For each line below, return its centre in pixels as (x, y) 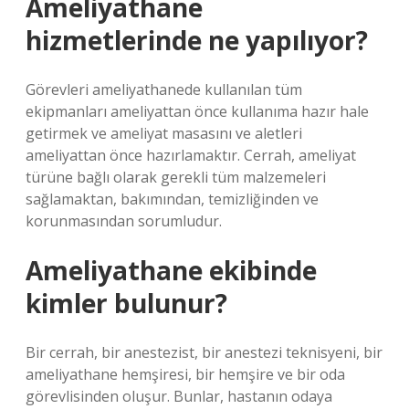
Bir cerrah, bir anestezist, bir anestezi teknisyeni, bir (204, 352)
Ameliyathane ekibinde (171, 270)
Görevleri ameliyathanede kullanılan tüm (164, 89)
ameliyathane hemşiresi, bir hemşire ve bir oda (185, 374)
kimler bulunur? (126, 303)
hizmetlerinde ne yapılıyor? (197, 40)
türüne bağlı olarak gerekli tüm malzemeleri (176, 177)
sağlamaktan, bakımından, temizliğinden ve (172, 199)
